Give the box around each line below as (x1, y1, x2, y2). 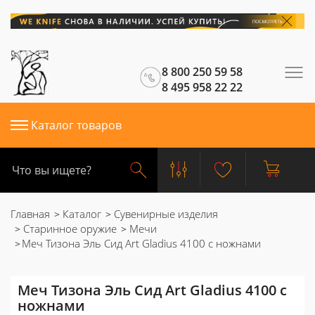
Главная (11, 207, 50, 221)
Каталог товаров (31, 117, 122, 133)
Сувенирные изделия (111, 207, 218, 221)
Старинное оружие (20, 221, 117, 236)
